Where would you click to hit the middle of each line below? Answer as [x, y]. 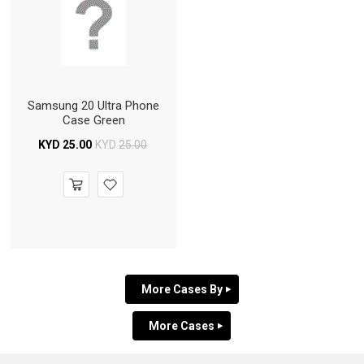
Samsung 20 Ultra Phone [94, 105]
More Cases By [182, 290]
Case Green [93, 120]
